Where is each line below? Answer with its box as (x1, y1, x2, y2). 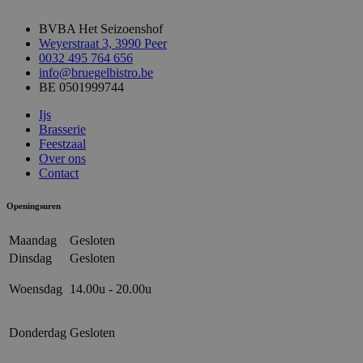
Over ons (39, 152, 86, 166)
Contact (39, 166, 79, 181)
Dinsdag (9, 251, 52, 266)
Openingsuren (6, 201, 61, 211)
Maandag (9, 233, 57, 248)
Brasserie (39, 122, 86, 137)
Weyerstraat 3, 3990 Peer (39, 36, 167, 51)
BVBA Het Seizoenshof (39, 22, 163, 36)
